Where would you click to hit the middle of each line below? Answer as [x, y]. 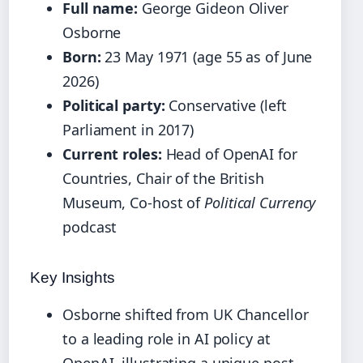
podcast [90, 227]
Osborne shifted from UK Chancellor [186, 315]
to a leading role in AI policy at [167, 339]
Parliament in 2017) [128, 130]
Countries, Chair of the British [163, 179]
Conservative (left [226, 106]
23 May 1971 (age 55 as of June [207, 57]
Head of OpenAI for [229, 154]
